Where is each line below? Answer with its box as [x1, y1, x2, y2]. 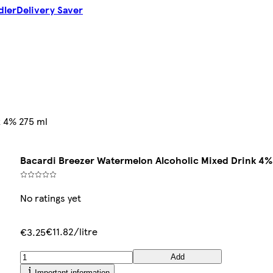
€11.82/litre [46, 224, 98, 239]
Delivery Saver [16, 2, 83, 17]
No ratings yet [20, 191, 82, 205]
